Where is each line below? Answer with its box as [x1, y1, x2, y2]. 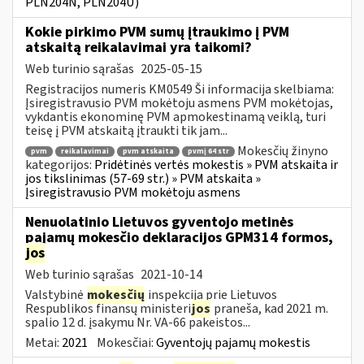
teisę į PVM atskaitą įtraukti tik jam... [25, 121, 227, 140]
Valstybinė [25, 285, 86, 304]
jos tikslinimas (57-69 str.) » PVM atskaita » [25, 170, 261, 188]
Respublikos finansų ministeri [25, 299, 191, 318]
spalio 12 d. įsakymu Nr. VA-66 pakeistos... [25, 313, 250, 331]
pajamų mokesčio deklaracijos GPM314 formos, [25, 227, 333, 248]
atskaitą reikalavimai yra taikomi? [25, 37, 252, 58]
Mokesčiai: [97, 333, 156, 352]
